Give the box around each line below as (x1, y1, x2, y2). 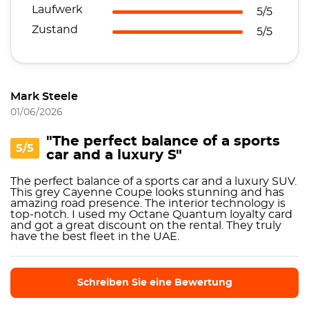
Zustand (32, 24, 78, 35)
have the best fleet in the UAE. (10, 231, 179, 242)
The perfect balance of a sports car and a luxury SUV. (10, 176, 297, 187)
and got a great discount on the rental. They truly (10, 220, 281, 231)
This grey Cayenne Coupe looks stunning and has (10, 187, 284, 198)
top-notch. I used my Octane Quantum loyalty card (10, 209, 292, 220)
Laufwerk (32, 4, 83, 15)
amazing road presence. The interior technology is (10, 198, 286, 209)
